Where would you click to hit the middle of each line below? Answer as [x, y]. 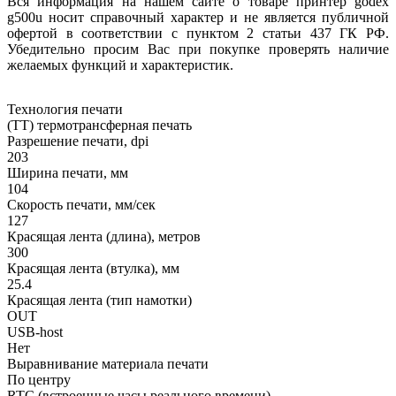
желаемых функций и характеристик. [120, 65]
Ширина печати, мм [68, 172]
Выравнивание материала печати [108, 363]
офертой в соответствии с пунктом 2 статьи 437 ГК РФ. [198, 33]
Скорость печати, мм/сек [81, 204]
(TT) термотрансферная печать [99, 125]
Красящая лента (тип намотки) [99, 300]
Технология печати [65, 109]
